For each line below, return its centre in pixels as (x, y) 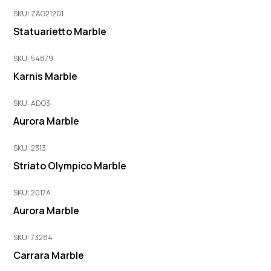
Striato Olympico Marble (70, 166)
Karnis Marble (46, 77)
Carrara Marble (49, 256)
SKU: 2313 (30, 148)
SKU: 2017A (32, 193)
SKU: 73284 (33, 238)
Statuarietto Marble (60, 32)
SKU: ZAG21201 (39, 14)
